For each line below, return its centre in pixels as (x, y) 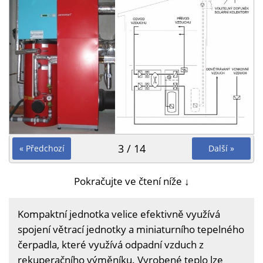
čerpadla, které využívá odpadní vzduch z (111, 244)
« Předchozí (42, 148)
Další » (221, 148)
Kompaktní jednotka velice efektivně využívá (119, 214)
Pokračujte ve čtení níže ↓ (131, 181)
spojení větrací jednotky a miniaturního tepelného (131, 229)
